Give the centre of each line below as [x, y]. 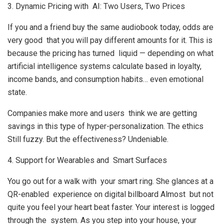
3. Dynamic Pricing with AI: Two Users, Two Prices [96, 6]
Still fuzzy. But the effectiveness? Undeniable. [88, 139]
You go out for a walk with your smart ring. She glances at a [110, 181]
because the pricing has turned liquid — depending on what [110, 53]
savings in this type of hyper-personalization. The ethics [105, 126]
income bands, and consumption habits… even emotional [105, 79]
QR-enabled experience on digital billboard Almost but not [110, 194]
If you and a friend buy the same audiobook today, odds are [110, 27]
